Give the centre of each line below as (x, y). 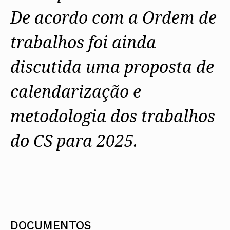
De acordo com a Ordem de (113, 17)
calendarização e (76, 91)
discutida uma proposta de (112, 67)
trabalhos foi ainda (83, 42)
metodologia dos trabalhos (113, 116)
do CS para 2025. (74, 141)
